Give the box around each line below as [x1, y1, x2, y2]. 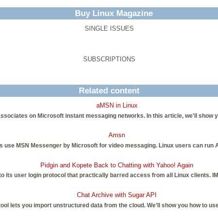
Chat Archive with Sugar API [77, 191, 157, 199]
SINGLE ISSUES [84, 25, 134, 33]
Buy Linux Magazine [75, 9, 153, 18]
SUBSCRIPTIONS [83, 55, 135, 63]
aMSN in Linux [96, 101, 138, 109]
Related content [78, 86, 140, 96]
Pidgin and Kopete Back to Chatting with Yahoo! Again [40, 161, 193, 169]
